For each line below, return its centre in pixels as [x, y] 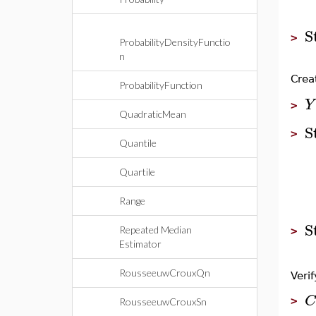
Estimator [140, 244]
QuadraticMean [153, 114]
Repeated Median [156, 230]
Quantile [138, 143]
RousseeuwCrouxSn [163, 302]
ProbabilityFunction [161, 85]
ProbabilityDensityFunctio [175, 42]
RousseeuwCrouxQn [165, 273]
